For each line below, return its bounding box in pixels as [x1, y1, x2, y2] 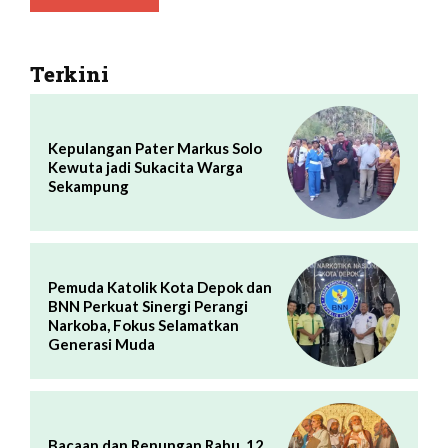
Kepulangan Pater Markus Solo [48, 138, 262, 157]
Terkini [30, 60, 109, 89]
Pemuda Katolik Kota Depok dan [48, 278, 272, 297]
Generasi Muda [48, 335, 155, 354]
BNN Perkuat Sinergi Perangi [48, 297, 248, 316]
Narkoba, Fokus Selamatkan [48, 316, 239, 335]
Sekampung [48, 176, 129, 195]
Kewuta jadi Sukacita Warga [48, 157, 243, 176]
